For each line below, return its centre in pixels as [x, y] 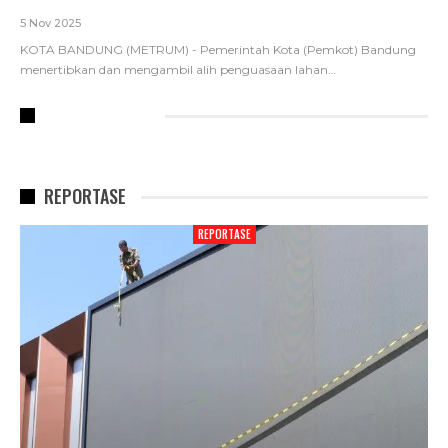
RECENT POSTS [97, 115]
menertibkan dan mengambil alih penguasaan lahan [174, 70]
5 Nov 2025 [50, 23]
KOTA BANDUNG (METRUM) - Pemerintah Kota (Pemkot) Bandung [218, 50]
